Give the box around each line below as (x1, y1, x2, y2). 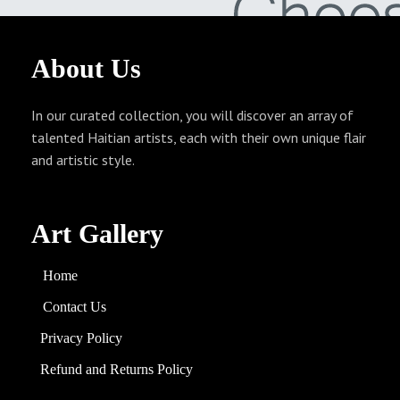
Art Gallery (31, 218, 163, 248)
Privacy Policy (40, 329, 122, 346)
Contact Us (36, 298, 106, 314)
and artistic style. (31, 150, 135, 169)
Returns (110, 361, 157, 377)
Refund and (40, 361, 110, 377)
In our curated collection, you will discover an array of (31, 105, 354, 124)
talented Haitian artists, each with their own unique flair (31, 128, 366, 146)
